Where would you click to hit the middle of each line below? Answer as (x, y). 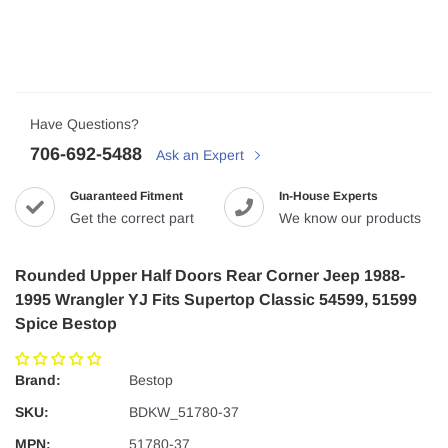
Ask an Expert (202, 155)
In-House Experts (328, 196)
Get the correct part (132, 218)
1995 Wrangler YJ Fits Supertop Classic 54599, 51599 (216, 300)
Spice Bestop (66, 324)
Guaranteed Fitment (126, 196)
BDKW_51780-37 (184, 412)
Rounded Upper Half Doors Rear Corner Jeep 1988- (210, 276)
